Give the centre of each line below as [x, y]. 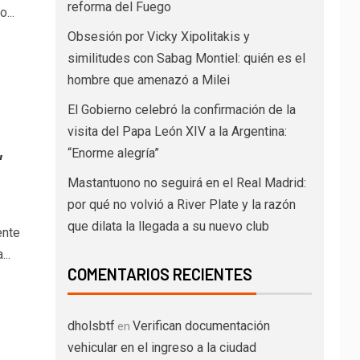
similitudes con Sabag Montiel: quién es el [186, 58]
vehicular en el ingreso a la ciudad [162, 348]
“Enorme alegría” [113, 153]
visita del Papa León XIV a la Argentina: [177, 131]
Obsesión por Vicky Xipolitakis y [158, 37]
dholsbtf [91, 326]
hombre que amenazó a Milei [148, 80]
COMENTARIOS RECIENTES [160, 274]
